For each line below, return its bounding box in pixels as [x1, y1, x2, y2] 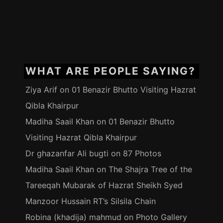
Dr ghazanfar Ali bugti [25, 148, 109, 158]
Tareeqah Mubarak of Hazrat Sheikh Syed [25, 180, 183, 190]
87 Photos [122, 148, 161, 158]
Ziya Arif [25, 85, 57, 95]
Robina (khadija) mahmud [25, 212, 121, 222]
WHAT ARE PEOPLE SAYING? [25, 64, 196, 77]
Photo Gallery [135, 212, 187, 222]
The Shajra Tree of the [108, 164, 192, 174]
